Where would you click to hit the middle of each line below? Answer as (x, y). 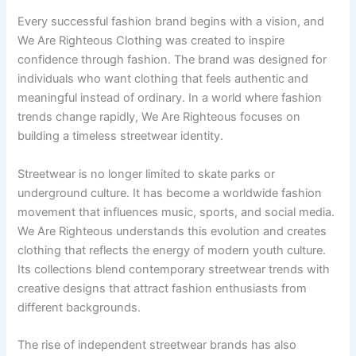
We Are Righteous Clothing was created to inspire (151, 41)
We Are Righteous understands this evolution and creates (172, 231)
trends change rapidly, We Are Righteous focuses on (159, 117)
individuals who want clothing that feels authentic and (163, 79)
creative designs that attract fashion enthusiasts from (163, 288)
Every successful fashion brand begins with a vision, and (171, 22)
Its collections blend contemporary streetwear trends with (174, 269)
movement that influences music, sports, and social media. (176, 212)
